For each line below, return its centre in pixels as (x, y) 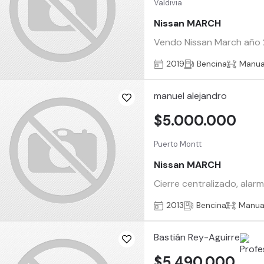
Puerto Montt (178, 144)
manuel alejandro (191, 96)
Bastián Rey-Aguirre (197, 237)
